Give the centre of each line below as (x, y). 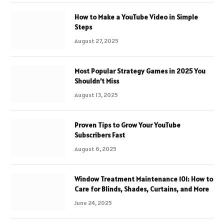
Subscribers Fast (100, 135)
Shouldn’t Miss (97, 81)
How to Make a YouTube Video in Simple (136, 17)
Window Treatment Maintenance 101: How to (144, 179)
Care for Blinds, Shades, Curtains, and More (142, 189)
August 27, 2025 (96, 40)
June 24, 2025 (93, 202)
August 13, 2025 (96, 94)
